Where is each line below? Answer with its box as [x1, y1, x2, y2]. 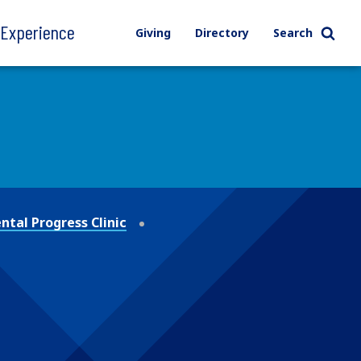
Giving [135, 25, 171, 40]
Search [272, 25, 313, 40]
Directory [194, 25, 249, 40]
